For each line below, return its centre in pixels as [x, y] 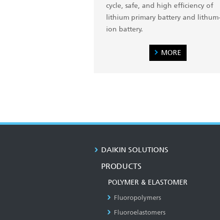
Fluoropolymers [137, 197]
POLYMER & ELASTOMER [148, 182]
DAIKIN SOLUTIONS [135, 150]
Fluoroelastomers [140, 212]
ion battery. [124, 29]
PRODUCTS [121, 166]
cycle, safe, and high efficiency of [160, 5]
